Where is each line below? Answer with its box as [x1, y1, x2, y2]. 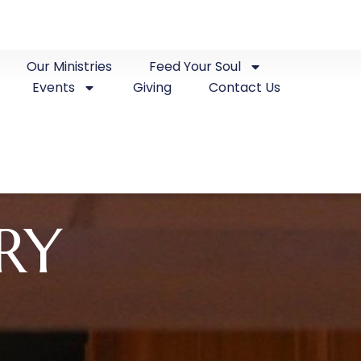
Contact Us [209, 78, 281, 97]
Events [32, 78, 76, 97]
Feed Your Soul [149, 57, 242, 76]
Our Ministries [27, 57, 113, 76]
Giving [133, 78, 172, 97]
